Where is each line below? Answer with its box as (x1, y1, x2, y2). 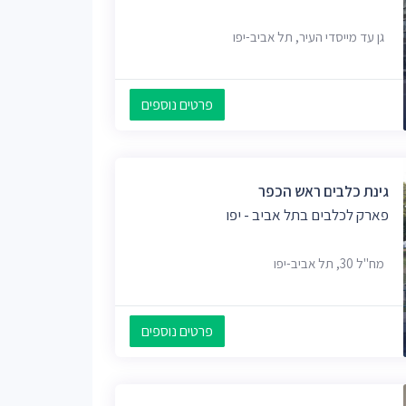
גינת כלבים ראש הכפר (258, 180, 389, 201)
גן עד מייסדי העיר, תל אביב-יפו (233, 27, 384, 45)
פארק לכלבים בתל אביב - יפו (226, 204, 389, 225)
